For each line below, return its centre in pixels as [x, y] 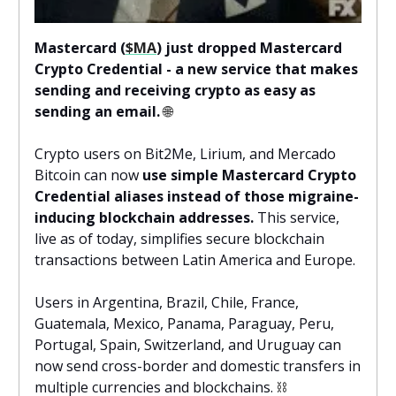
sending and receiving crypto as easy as [175, 90]
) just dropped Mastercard [249, 47]
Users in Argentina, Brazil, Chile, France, [167, 302]
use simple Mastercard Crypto [249, 175]
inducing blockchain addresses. [144, 217]
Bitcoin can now [88, 175]
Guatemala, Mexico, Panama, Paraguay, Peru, [184, 323]
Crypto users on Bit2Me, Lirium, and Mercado [185, 153]
